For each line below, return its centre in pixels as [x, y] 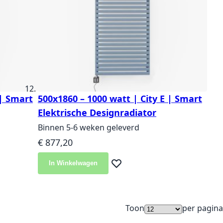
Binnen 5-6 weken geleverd [89, 128]
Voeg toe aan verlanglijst [155, 168]
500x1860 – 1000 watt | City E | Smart [120, 99]
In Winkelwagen [73, 163]
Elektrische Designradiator [97, 113]
